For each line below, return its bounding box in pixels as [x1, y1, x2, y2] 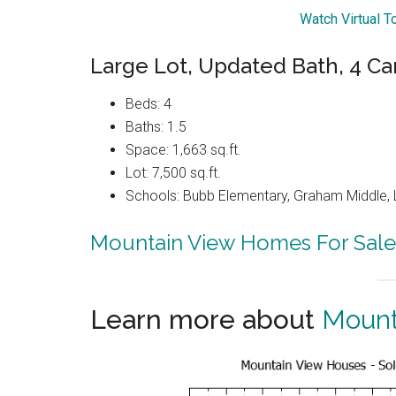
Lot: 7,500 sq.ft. [126, 164, 221, 182]
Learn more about [90, 304, 322, 336]
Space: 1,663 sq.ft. [126, 141, 241, 159]
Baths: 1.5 [126, 118, 187, 136]
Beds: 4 [126, 95, 171, 113]
